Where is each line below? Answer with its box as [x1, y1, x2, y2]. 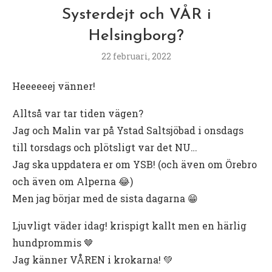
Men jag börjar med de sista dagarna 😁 [12, 191, 198, 205]
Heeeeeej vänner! [12, 79, 95, 92]
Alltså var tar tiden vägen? [12, 106, 143, 120]
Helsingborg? [88, 27, 184, 44]
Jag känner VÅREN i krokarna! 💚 [12, 253, 173, 266]
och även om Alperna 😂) [12, 174, 133, 188]
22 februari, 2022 [101, 50, 171, 62]
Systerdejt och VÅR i [61, 6, 211, 23]
